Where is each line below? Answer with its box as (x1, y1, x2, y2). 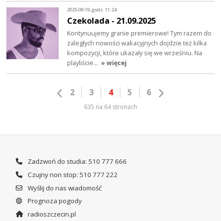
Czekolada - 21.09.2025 (67, 14, 156, 26)
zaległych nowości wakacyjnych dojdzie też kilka (67, 38, 207, 47)
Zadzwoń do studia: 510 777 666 (26, 157, 127, 166)
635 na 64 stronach (84, 102, 137, 111)
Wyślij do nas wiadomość (26, 183, 102, 192)
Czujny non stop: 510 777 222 (26, 170, 118, 179)
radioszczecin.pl (26, 209, 76, 219)
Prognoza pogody (26, 196, 82, 206)
